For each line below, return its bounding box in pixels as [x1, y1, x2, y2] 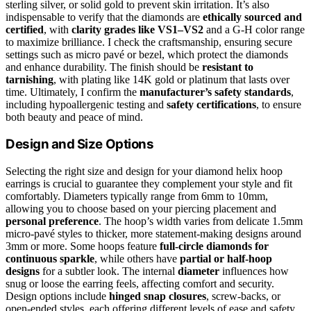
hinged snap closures [109, 290, 206, 303]
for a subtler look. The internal [40, 265, 178, 278]
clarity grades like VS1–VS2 [72, 23, 203, 35]
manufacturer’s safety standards [140, 85, 291, 98]
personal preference [6, 215, 99, 228]
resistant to [202, 60, 253, 73]
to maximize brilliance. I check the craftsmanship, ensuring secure [6, 35, 292, 48]
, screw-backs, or [206, 290, 280, 303]
